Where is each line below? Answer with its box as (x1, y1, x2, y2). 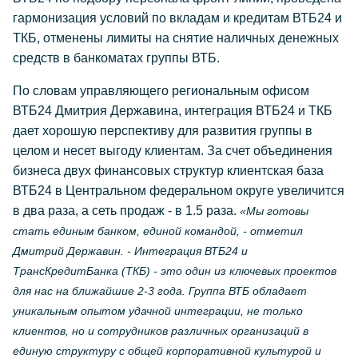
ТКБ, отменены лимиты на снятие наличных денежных (13, 31, 339, 45)
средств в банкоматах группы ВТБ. (13, 51, 220, 65)
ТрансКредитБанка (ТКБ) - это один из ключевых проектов (13, 265, 336, 277)
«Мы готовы (240, 205, 308, 217)
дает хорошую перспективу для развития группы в (13, 124, 312, 137)
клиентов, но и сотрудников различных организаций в (13, 324, 308, 337)
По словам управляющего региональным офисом (13, 84, 309, 97)
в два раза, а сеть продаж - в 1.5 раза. (13, 204, 240, 217)
